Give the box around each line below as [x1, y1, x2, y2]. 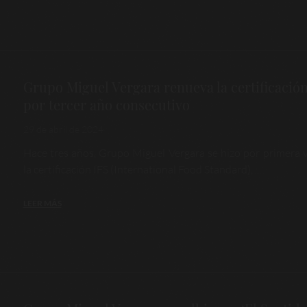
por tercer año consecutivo [23, 95, 190, 114]
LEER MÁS [23, 197, 62, 208]
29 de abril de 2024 [23, 123, 103, 135]
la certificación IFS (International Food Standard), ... [23, 162, 261, 176]
